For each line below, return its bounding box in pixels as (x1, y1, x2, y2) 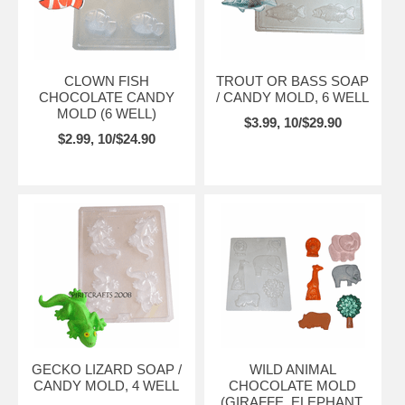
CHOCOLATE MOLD (229, 377, 357, 393)
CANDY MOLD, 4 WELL (33, 377, 180, 393)
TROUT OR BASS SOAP (216, 72, 370, 89)
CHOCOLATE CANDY (38, 89, 174, 105)
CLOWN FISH (63, 72, 149, 89)
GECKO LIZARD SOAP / (31, 361, 182, 377)
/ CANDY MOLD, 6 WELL (216, 89, 370, 105)
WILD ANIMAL (249, 361, 336, 377)
